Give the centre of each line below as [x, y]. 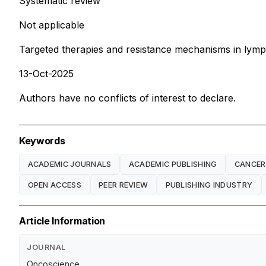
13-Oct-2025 [46, 74]
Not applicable [52, 25]
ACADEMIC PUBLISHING [173, 164]
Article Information [62, 221]
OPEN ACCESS [54, 185]
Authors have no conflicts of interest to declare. [127, 98]
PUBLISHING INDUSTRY [209, 185]
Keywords [42, 141]
